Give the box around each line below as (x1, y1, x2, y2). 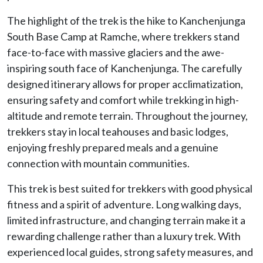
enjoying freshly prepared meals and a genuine (7, 140, 218, 154)
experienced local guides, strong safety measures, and (7, 245, 253, 258)
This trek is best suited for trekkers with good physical (7, 181, 252, 195)
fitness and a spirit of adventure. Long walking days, (7, 197, 241, 211)
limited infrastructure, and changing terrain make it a (7, 213, 245, 227)
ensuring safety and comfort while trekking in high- (7, 93, 239, 106)
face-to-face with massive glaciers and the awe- (7, 45, 224, 59)
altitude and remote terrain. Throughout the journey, (7, 109, 248, 122)
